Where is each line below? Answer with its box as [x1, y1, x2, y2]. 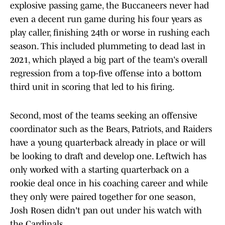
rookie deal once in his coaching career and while [10, 178, 208, 189]
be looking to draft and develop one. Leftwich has [10, 151, 206, 162]
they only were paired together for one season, [10, 192, 195, 202]
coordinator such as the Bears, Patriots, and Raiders [10, 124, 212, 135]
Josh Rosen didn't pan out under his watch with [10, 205, 202, 216]
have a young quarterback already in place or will [10, 138, 205, 148]
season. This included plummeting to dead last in [10, 41, 205, 52]
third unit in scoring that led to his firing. [10, 82, 175, 92]
